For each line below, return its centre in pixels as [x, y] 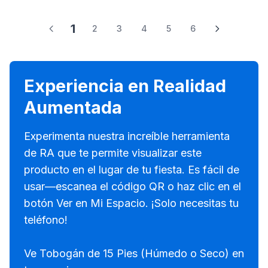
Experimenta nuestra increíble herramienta [127, 136]
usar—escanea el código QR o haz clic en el [133, 186]
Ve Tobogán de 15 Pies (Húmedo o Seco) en [134, 253]
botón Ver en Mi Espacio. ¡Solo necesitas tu [131, 203]
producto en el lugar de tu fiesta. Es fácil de [132, 170]
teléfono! [46, 220]
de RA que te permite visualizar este [113, 153]
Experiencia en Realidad [125, 86]
